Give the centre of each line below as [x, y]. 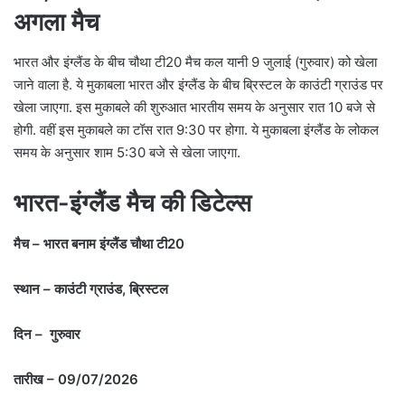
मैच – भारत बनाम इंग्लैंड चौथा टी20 [99, 243]
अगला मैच [57, 22]
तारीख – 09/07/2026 [76, 379]
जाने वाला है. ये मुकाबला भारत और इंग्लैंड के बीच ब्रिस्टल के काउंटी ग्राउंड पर [198, 85]
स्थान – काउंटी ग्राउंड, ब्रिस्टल [91, 288]
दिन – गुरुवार [47, 334]
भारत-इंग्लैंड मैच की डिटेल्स [136, 203]
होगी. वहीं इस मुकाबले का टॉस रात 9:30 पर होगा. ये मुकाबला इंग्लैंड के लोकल [196, 130]
